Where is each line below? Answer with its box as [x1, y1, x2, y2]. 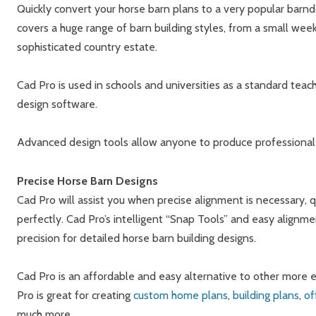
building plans [233, 288, 299, 303]
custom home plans [133, 288, 228, 303]
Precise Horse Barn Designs [17, 174, 158, 188]
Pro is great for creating [17, 288, 133, 303]
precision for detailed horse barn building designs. [17, 231, 256, 245]
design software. [17, 97, 97, 111]
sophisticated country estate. [17, 39, 157, 54]
